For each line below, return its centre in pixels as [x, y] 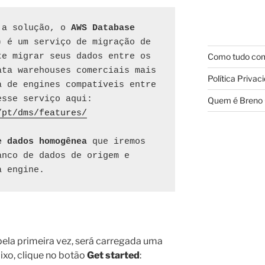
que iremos [116, 141]
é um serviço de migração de [76, 42]
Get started [112, 255]
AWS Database [103, 28]
